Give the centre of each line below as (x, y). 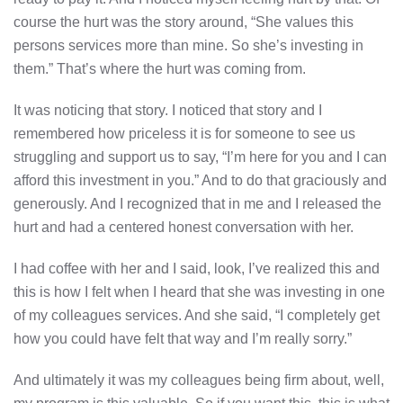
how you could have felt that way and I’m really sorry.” (183, 338)
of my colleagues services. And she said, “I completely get (197, 315)
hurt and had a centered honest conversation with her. (184, 227)
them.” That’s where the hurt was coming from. (160, 68)
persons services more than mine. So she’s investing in (188, 45)
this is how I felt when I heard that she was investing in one (199, 291)
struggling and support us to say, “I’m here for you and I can (200, 157)
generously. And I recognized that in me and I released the (197, 203)
